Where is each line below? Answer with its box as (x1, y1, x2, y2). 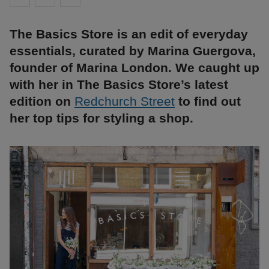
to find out (175, 94, 241, 109)
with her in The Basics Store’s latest (10, 77, 228, 92)
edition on (10, 94, 74, 109)
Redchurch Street (74, 94, 175, 109)
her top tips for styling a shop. (10, 111, 193, 125)
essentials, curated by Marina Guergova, (10, 44, 256, 58)
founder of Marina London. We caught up (10, 61, 259, 75)
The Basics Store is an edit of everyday (10, 27, 248, 41)
